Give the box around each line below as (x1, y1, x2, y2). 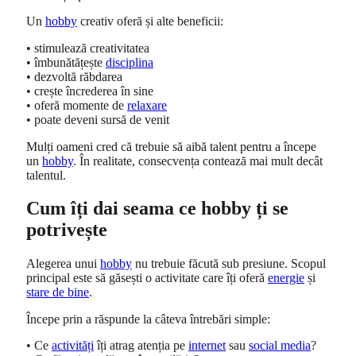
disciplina (106, 56, 153, 70)
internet (188, 339, 226, 353)
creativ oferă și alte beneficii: (77, 14, 223, 29)
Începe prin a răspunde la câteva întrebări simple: (26, 311, 270, 326)
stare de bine (26, 284, 89, 299)
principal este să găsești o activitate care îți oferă (26, 270, 268, 284)
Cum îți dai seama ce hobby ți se (26, 198, 288, 219)
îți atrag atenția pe (94, 339, 188, 353)
